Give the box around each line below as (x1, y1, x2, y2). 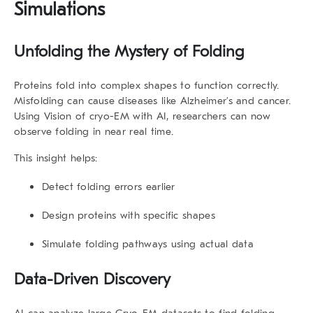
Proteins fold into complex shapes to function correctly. (14, 78, 279, 92)
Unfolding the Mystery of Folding (14, 41, 244, 61)
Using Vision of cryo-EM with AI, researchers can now (14, 109, 271, 122)
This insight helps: (14, 151, 98, 164)
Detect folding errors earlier (42, 180, 175, 193)
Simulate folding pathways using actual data (42, 237, 254, 250)
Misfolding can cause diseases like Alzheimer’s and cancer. (14, 94, 291, 107)
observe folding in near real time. (14, 124, 174, 138)
